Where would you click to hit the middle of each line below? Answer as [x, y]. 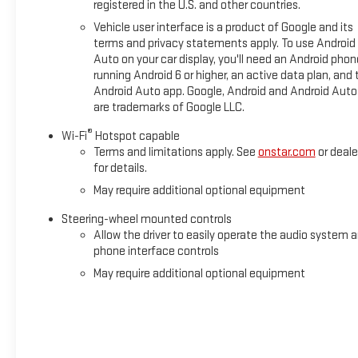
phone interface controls [156, 251]
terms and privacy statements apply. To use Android [224, 43]
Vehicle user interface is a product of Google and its [223, 27]
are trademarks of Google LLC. [169, 107]
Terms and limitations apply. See [175, 152]
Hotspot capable [136, 136]
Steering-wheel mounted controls [146, 219]
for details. [120, 168]
